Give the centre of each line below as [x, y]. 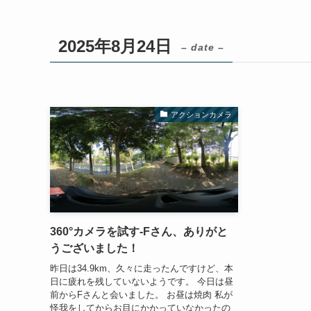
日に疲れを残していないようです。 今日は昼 [142, 281]
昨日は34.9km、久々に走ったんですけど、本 [142, 268]
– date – [203, 47]
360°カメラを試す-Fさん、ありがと [139, 232]
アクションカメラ [202, 115]
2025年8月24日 [115, 46]
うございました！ [94, 249]
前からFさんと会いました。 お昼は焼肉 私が [141, 294]
